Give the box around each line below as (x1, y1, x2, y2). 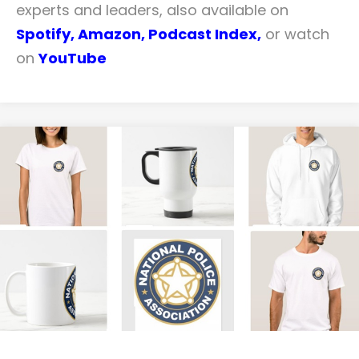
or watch (261, 24, 329, 45)
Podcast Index (148, 24, 257, 45)
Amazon (78, 24, 141, 45)
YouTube (38, 48, 107, 69)
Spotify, (16, 24, 75, 45)
